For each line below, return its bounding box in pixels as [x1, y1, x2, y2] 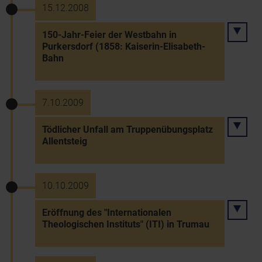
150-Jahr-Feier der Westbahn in [42, 29, 177, 40]
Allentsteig [42, 136, 87, 147]
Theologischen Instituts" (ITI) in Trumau [42, 219, 209, 230]
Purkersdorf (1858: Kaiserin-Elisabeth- [42, 41, 205, 52]
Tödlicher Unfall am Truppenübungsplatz [42, 124, 213, 135]
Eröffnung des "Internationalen [42, 207, 171, 218]
